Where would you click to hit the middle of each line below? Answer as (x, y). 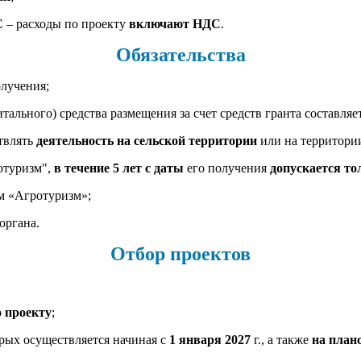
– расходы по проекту (66, 23)
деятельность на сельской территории (147, 140)
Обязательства (180, 54)
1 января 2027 (210, 339)
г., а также (281, 339)
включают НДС (175, 23)
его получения (227, 168)
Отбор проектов (180, 253)
